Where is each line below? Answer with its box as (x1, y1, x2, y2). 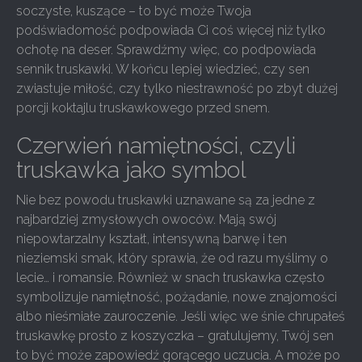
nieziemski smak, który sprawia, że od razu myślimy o (16, 250, 328, 266)
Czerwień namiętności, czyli (16, 133, 296, 159)
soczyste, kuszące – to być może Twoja (16, 3, 251, 19)
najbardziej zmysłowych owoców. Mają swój (16, 212, 276, 227)
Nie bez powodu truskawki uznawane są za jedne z (16, 192, 315, 208)
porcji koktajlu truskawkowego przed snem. (16, 100, 270, 116)
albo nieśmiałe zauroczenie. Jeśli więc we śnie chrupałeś (16, 309, 345, 324)
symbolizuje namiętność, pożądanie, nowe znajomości (16, 289, 337, 305)
